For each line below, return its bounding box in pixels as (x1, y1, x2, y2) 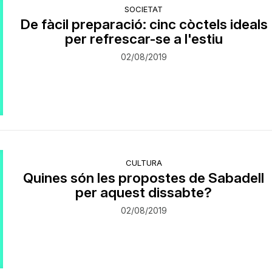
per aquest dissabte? (75, 183, 212, 200)
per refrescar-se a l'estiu (64, 30, 223, 47)
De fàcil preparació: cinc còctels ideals (19, 16, 268, 32)
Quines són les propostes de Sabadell (23, 169, 265, 186)
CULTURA (125, 157, 162, 168)
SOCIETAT (124, 4, 163, 14)
